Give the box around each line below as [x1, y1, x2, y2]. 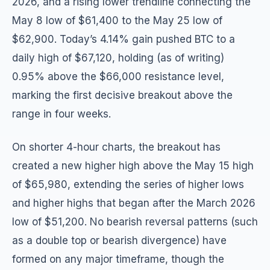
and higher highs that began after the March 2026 [12, 197, 256, 209]
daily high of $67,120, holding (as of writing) [12, 52, 224, 64]
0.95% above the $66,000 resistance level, [12, 71, 224, 83]
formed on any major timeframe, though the [12, 253, 224, 265]
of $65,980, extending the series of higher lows [12, 178, 244, 190]
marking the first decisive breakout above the [12, 89, 233, 101]
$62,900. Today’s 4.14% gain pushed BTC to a [12, 33, 235, 45]
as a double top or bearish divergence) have [12, 234, 227, 246]
